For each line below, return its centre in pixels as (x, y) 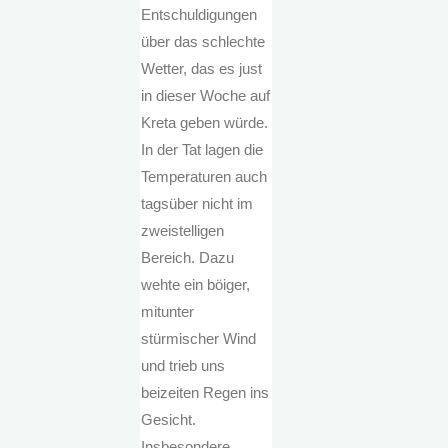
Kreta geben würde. (205, 123)
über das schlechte (203, 42)
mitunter (168, 312)
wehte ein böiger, (196, 285)
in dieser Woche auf (206, 96)
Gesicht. (169, 420)
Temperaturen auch (204, 177)
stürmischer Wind (199, 339)
